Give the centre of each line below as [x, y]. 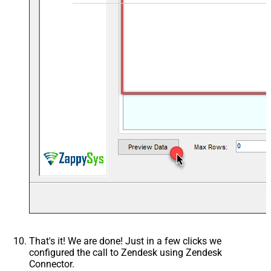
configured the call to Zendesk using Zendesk [126, 252]
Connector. [52, 264]
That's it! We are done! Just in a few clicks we [125, 241]
